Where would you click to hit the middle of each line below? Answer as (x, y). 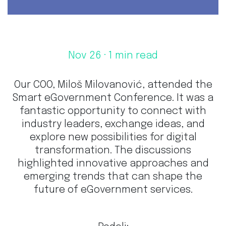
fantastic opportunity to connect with (113, 111)
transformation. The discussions (113, 151)
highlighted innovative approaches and (113, 164)
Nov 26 (85, 56)
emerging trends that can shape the (113, 177)
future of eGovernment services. (113, 190)
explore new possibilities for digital (113, 138)
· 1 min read (130, 56)
